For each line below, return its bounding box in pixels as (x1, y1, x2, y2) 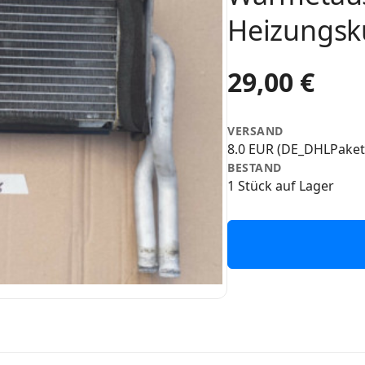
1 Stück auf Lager (227, 176, 334, 195)
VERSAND (227, 122, 284, 139)
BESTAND (227, 159, 282, 175)
